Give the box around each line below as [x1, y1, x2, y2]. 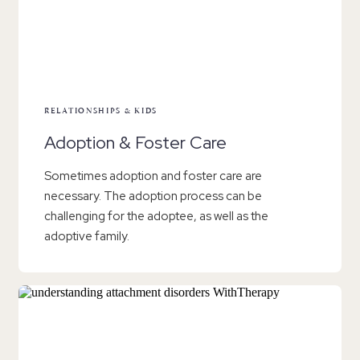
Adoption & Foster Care [44, 131, 227, 155]
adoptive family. [44, 228, 129, 245]
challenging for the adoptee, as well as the [44, 208, 268, 225]
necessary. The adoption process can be [44, 188, 262, 205]
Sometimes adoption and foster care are [44, 168, 262, 185]
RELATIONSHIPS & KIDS [44, 105, 157, 119]
